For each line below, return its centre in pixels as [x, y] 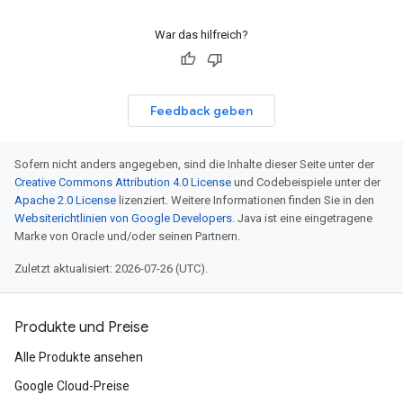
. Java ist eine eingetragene [302, 218]
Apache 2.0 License [65, 200]
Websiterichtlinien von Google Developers [123, 218]
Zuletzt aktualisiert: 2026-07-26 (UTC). [111, 269]
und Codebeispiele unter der [306, 182]
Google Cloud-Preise [72, 386]
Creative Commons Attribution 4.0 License [123, 182]
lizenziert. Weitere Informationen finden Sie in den [245, 200]
